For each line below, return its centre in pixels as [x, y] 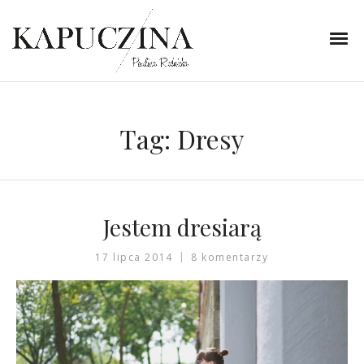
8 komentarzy [230, 257]
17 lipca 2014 [134, 257]
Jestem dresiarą [182, 227]
